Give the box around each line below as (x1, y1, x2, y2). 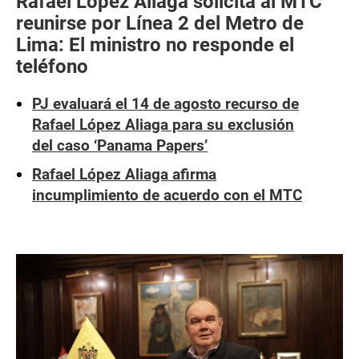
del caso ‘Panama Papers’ (32, 136, 208, 155)
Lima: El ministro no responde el (16, 34, 294, 56)
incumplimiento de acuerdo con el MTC (32, 186, 302, 204)
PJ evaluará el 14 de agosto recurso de (32, 95, 299, 113)
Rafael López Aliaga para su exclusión (32, 115, 294, 134)
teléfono (16, 55, 88, 78)
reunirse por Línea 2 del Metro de (16, 12, 304, 34)
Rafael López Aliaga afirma (32, 165, 216, 184)
